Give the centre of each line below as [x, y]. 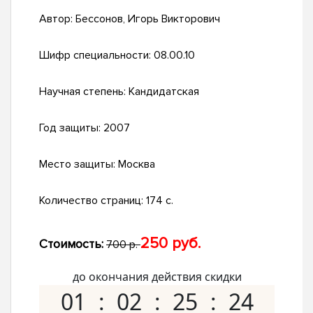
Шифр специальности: [96, 56]
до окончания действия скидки [157, 277]
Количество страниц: [93, 201]
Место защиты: [79, 165]
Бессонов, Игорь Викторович [148, 19]
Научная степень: [84, 92]
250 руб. [170, 244]
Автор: [57, 19]
